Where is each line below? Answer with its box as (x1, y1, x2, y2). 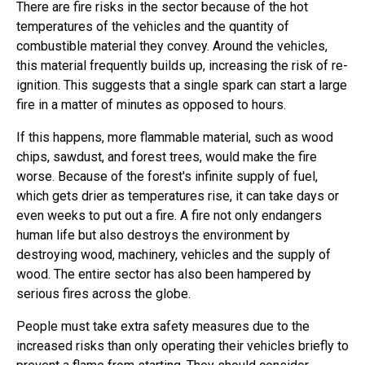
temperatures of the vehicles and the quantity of (16, 19, 289, 34)
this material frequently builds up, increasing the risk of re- (16, 58, 348, 73)
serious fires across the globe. (16, 286, 197, 301)
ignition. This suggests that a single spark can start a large (16, 77, 347, 93)
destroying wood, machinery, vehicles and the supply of (16, 247, 331, 262)
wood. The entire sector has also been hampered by (16, 266, 311, 282)
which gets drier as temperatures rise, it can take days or (16, 188, 339, 204)
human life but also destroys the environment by (16, 227, 290, 243)
